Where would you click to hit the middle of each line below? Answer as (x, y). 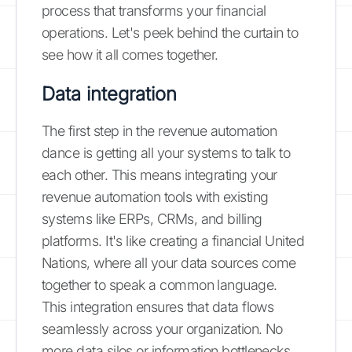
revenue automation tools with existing (155, 196)
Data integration (109, 93)
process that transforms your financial (154, 10)
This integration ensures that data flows (158, 306)
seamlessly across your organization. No (162, 328)
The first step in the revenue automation (159, 130)
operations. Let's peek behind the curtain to (170, 32)
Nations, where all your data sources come (169, 262)
